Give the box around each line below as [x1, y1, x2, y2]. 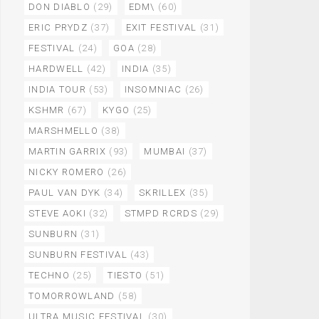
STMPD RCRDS [124, 208, 197, 219]
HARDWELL [28, 63, 84, 74]
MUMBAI [144, 146, 186, 157]
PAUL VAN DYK [28, 187, 101, 198]
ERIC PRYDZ [28, 22, 88, 33]
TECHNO [28, 270, 70, 281]
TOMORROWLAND [28, 291, 115, 301]
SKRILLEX [139, 187, 187, 198]
